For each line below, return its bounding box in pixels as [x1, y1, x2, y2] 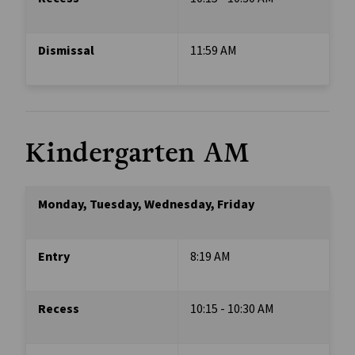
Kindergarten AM [25, 135, 259, 173]
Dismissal [38, 42, 97, 60]
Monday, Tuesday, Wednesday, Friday [38, 196, 254, 214]
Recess [38, 300, 79, 319]
